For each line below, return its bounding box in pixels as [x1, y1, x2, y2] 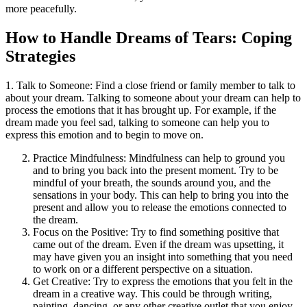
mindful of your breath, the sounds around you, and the [33, 176, 271, 188]
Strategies [5, 47, 75, 66]
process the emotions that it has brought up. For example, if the [5, 103, 276, 116]
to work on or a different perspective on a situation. [33, 262, 253, 275]
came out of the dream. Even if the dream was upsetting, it [33, 238, 284, 250]
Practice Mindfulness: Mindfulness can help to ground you [33, 151, 285, 164]
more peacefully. [5, 3, 77, 15]
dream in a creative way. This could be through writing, [33, 287, 272, 299]
